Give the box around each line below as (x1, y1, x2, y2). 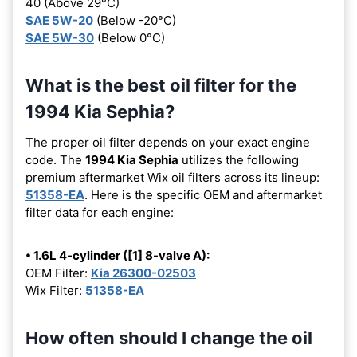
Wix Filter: (25, 282, 85, 298)
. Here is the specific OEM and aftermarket (84, 186, 322, 202)
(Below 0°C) (94, 29, 165, 45)
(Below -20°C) (93, 12, 176, 28)
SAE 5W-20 (25, 12, 93, 28)
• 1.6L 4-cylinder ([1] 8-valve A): (25, 247, 210, 263)
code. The (25, 151, 85, 167)
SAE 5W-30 (25, 29, 94, 45)
